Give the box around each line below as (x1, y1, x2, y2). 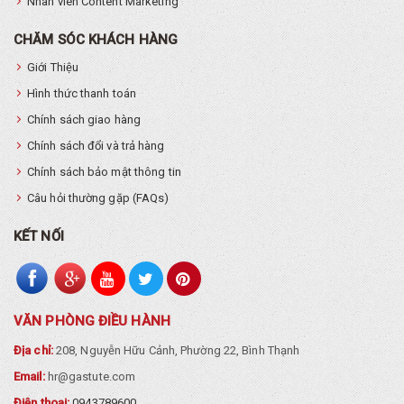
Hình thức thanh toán (27, 87, 136, 101)
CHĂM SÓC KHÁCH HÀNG (14, 32, 178, 49)
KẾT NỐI (14, 228, 64, 245)
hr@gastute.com (47, 369, 136, 383)
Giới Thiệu (27, 60, 78, 75)
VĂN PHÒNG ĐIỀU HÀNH (14, 312, 170, 329)
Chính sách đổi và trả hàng (27, 139, 165, 153)
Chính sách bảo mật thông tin (27, 165, 181, 179)
